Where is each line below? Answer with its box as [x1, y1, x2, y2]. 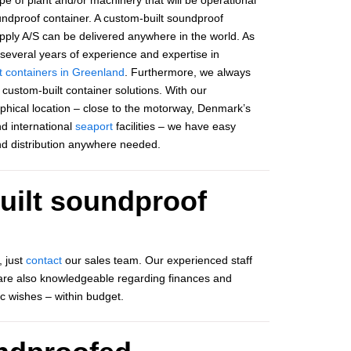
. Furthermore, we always [124, 65, 251, 78]
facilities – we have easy [112, 119, 236, 132]
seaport [74, 119, 113, 132]
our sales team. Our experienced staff [62, 253, 253, 266]
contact [26, 253, 63, 266]
